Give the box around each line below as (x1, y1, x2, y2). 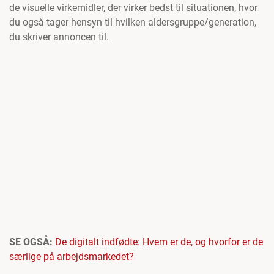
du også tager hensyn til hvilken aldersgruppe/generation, (9, 17, 256, 28)
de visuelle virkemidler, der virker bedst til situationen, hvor (9, 2, 257, 13)
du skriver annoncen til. (9, 31, 109, 43)
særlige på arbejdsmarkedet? (9, 251, 134, 263)
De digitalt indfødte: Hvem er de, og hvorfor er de (55, 236, 263, 248)
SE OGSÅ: (9, 236, 55, 248)
